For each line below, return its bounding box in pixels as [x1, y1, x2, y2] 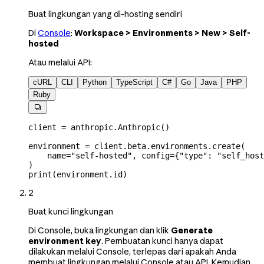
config [141, 150, 170, 160]
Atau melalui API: [28, 57, 92, 68]
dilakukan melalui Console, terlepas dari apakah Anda [28, 246, 236, 257]
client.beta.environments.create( [90, 141, 245, 151]
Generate [171, 225, 213, 236]
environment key [28, 235, 101, 246]
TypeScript [116, 77, 153, 87]
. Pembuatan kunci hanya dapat [101, 235, 223, 246]
